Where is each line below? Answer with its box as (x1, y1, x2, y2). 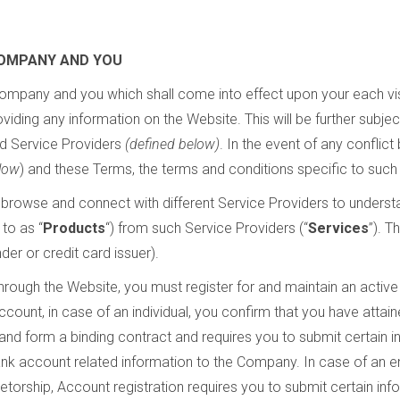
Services (308, 220, 369, 237)
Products (43, 220, 105, 237)
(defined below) (125, 136, 220, 153)
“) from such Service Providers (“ (105, 220, 308, 237)
